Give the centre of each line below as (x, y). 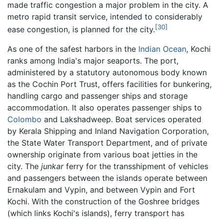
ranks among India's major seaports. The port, (93, 61)
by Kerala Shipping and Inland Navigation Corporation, (108, 131)
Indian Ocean (162, 49)
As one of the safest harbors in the (73, 49)
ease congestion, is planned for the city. (81, 30)
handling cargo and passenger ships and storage (98, 96)
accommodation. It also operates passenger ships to (105, 108)
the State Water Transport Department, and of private (107, 143)
